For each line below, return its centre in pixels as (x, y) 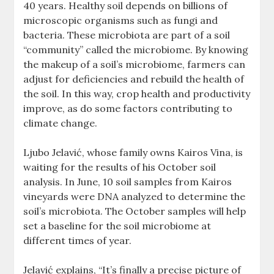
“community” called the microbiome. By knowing (136, 50)
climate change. (62, 123)
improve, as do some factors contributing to (128, 109)
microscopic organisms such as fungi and (121, 20)
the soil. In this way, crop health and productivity (137, 94)
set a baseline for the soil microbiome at (117, 226)
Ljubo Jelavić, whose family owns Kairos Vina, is (133, 153)
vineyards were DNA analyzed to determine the (135, 197)
